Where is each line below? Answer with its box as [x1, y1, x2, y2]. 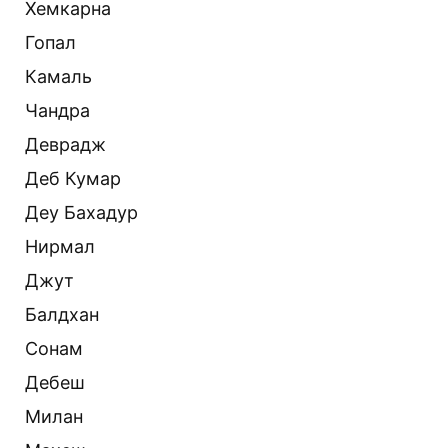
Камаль [25, 65, 92, 87]
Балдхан [25, 303, 99, 325]
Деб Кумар [25, 167, 121, 189]
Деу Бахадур [25, 201, 138, 223]
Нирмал [25, 235, 95, 257]
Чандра [25, 99, 90, 121]
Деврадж [25, 133, 106, 155]
